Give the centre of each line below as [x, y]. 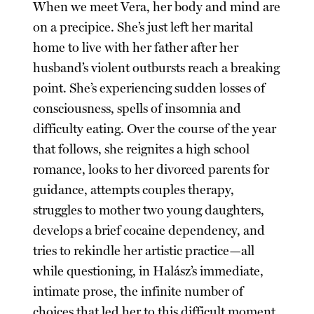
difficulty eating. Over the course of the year [155, 129]
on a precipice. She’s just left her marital [143, 28]
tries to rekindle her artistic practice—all [144, 251]
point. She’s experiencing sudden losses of [149, 89]
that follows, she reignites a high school [142, 150]
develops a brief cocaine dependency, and [149, 231]
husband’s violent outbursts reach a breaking [157, 68]
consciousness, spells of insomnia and [137, 109]
